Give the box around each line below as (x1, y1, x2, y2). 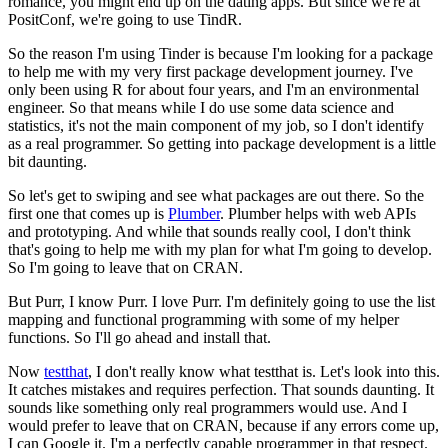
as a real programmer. (8, 134, 143, 152)
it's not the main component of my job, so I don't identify (68, 116, 424, 134)
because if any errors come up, (247, 416, 439, 434)
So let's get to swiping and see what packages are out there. (8, 186, 380, 204)
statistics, (8, 116, 64, 134)
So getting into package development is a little (147, 134, 436, 152)
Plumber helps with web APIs (228, 204, 416, 222)
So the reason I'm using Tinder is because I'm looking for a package (8, 44, 433, 62)
